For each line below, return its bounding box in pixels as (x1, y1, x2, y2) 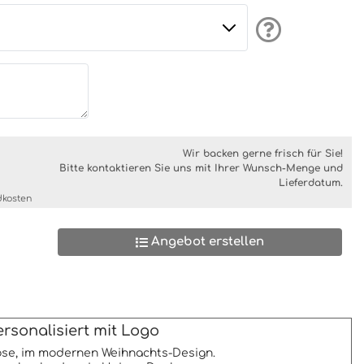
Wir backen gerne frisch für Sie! (182, 148, 343, 159)
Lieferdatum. (278, 177, 343, 188)
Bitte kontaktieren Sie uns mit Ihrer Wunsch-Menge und (58, 162, 343, 174)
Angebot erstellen (148, 235, 264, 249)
